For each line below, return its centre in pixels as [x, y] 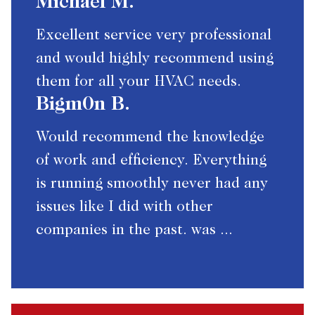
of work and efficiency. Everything [151, 162]
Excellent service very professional [154, 37]
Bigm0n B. [83, 106]
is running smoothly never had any [152, 185]
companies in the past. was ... [134, 231]
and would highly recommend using [155, 60]
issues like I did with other [124, 208]
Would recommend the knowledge [150, 139]
